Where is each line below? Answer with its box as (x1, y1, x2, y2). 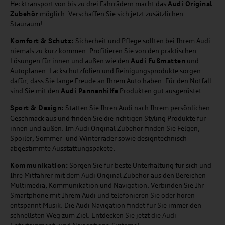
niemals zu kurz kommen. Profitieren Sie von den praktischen (10, 47, 196, 55)
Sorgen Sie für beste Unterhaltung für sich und (68, 161, 211, 170)
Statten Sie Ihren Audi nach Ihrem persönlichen (63, 104, 210, 113)
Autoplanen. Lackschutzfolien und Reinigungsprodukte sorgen (10, 67, 201, 75)
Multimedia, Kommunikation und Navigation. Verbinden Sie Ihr (10, 181, 204, 190)
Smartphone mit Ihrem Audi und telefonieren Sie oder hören (10, 191, 195, 200)
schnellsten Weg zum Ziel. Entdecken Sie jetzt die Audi (10, 211, 176, 220)
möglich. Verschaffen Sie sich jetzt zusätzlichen (38, 10, 183, 18)
